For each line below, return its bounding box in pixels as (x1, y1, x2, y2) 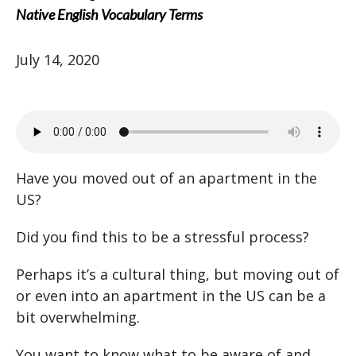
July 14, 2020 (16, 50, 99, 69)
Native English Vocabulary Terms (16, 6, 203, 23)
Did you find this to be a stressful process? (16, 227, 309, 246)
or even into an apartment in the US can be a (16, 286, 326, 305)
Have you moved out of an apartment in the (16, 168, 317, 188)
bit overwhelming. (16, 308, 140, 327)
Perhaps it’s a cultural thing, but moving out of (16, 265, 339, 284)
